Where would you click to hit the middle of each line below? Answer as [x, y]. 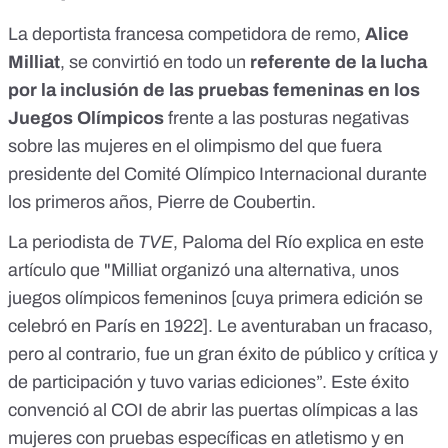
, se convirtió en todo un [155, 62]
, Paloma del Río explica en [281, 242]
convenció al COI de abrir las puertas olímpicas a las [213, 410]
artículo [37, 270]
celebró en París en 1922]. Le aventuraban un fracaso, [220, 326]
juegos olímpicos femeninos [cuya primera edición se [215, 298]
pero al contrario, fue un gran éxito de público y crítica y [223, 354]
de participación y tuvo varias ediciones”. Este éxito [208, 382]
